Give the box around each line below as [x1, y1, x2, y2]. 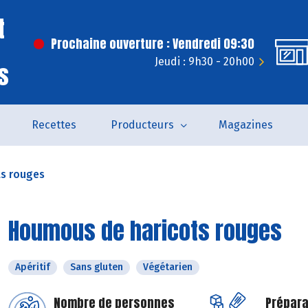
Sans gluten [70, 261, 123, 273]
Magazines [218, 118, 273, 131]
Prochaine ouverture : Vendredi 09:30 [51, 34, 254, 53]
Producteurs [110, 118, 174, 131]
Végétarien [143, 261, 192, 273]
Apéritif [15, 261, 50, 273]
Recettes [31, 118, 76, 131]
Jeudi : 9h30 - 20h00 [155, 55, 254, 68]
